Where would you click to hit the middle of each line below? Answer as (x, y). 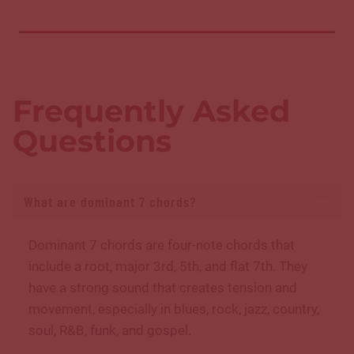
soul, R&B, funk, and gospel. (110, 330)
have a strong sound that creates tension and (163, 287)
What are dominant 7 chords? (110, 201)
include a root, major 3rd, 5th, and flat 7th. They (168, 266)
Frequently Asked (151, 111)
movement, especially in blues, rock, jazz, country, (174, 309)
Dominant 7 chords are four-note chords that (162, 245)
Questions (92, 141)
